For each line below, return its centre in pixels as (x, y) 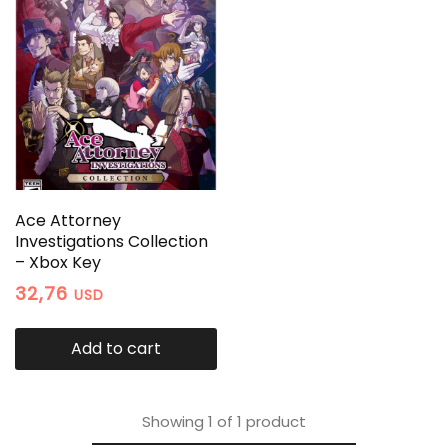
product (276, 421)
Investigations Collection (111, 241)
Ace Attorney (68, 220)
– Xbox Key (58, 262)
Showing (173, 421)
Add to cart (115, 348)
